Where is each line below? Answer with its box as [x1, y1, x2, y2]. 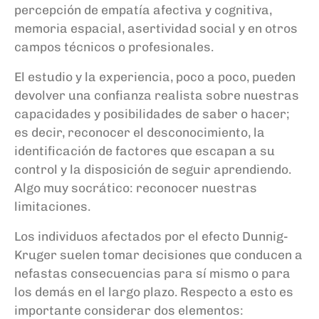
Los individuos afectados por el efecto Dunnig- [14, 228, 288, 244]
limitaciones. [14, 198, 90, 214]
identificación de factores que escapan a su [14, 142, 275, 158]
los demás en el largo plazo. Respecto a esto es [14, 283, 293, 299]
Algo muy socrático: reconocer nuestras [14, 179, 257, 195]
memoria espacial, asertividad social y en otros [14, 20, 298, 36]
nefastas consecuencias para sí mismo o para [14, 265, 291, 281]
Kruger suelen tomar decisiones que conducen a [14, 246, 303, 262]
